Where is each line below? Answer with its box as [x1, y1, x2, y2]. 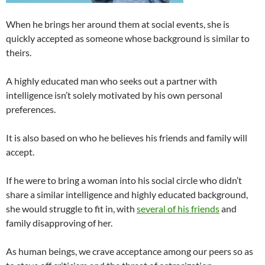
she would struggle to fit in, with [6, 203, 137, 215]
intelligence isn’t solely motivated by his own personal [6, 89, 222, 101]
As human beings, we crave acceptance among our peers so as [6, 245, 253, 257]
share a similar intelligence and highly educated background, [6, 189, 248, 201]
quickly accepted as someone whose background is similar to [6, 33, 250, 44]
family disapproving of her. [6, 217, 112, 229]
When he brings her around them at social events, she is [6, 18, 230, 30]
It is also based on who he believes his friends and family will [6, 132, 247, 144]
